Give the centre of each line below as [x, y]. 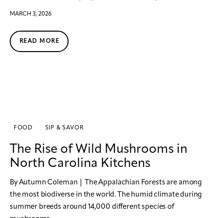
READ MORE [39, 41]
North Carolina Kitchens [80, 163]
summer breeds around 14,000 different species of [92, 207]
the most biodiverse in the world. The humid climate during [106, 195]
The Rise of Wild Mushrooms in [99, 149]
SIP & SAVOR [64, 128]
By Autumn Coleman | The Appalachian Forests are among [106, 182]
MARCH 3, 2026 [31, 14]
